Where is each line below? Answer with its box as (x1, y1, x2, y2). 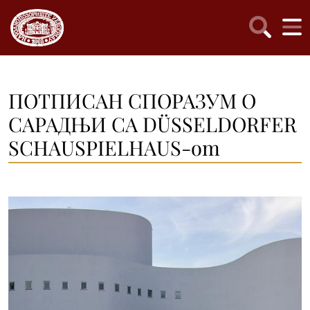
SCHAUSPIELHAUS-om (8, 134, 220, 161)
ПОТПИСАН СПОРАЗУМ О (8, 87, 256, 113)
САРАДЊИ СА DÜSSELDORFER (8, 111, 297, 137)
